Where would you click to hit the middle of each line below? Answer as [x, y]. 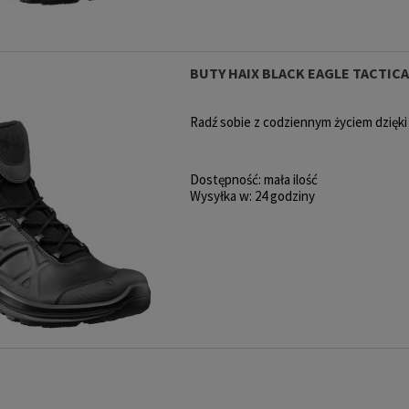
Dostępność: [225, 180]
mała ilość [290, 180]
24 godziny [284, 196]
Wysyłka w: [220, 196]
